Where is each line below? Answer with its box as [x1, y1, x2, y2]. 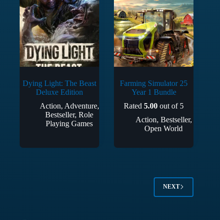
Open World [144, 124, 183, 133]
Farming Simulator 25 [120, 79, 188, 87]
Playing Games [46, 119, 93, 128]
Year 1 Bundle [131, 87, 176, 96]
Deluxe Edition [36, 87, 83, 96]
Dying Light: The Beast [23, 79, 97, 87]
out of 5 [158, 101, 184, 110]
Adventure [64, 101, 97, 110]
